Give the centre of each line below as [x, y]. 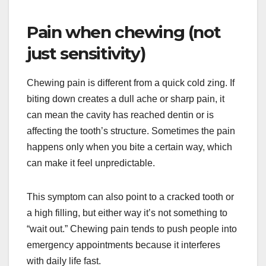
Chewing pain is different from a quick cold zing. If [131, 83]
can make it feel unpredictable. [91, 163]
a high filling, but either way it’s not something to [127, 213]
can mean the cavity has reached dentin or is [120, 115]
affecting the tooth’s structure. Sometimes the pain [131, 131]
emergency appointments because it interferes [123, 245]
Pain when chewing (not [124, 32]
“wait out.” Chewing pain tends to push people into [132, 229]
